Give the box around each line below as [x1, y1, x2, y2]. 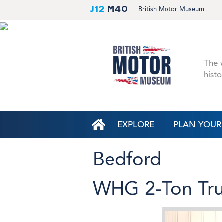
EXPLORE [117, 119, 155, 130]
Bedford [93, 148, 161, 170]
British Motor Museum [138, 5, 204, 13]
